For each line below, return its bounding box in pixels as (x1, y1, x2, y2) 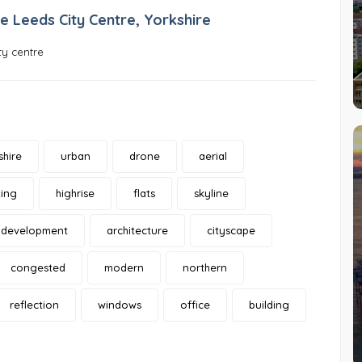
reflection (10, 298, 59, 312)
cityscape (207, 224, 255, 238)
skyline (194, 187, 229, 200)
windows (98, 298, 141, 312)
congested (11, 261, 65, 275)
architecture (107, 224, 168, 238)
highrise (56, 187, 95, 200)
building (249, 298, 289, 312)
